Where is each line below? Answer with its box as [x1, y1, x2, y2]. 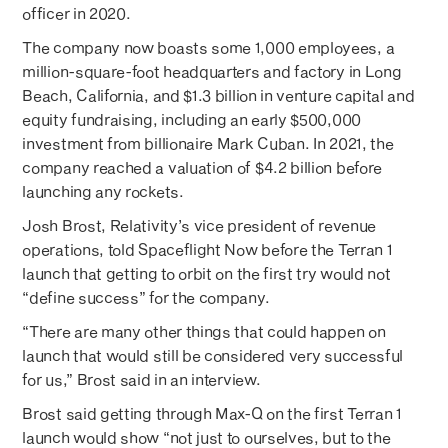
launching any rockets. [22, 181, 184, 200]
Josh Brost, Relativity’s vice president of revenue [22, 215, 376, 234]
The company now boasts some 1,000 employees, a [22, 37, 395, 56]
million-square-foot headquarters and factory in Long [22, 61, 402, 80]
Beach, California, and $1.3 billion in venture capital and [22, 85, 415, 104]
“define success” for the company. [22, 287, 270, 306]
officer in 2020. [22, 3, 131, 22]
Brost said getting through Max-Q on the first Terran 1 [22, 403, 402, 422]
